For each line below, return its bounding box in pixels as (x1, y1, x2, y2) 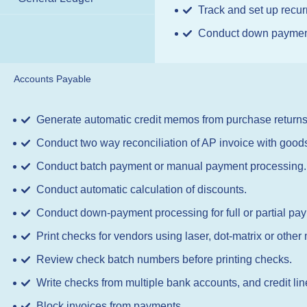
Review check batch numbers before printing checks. (36, 253, 292, 265)
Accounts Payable (14, 73, 91, 84)
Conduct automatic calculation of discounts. (36, 183, 247, 195)
